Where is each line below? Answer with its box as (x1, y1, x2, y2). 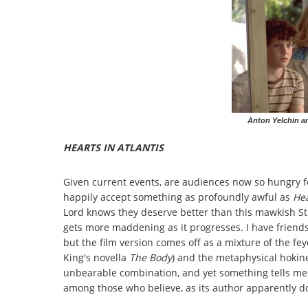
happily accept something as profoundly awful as (63, 190, 290, 203)
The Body (129, 250, 172, 264)
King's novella (63, 250, 129, 264)
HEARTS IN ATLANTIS (63, 140, 164, 154)
